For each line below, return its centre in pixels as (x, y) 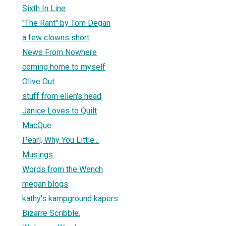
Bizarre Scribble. (51, 213)
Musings (38, 154)
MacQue (37, 125)
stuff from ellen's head (62, 96)
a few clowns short (56, 37)
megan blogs (45, 184)
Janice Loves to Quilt (60, 110)
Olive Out (38, 81)
